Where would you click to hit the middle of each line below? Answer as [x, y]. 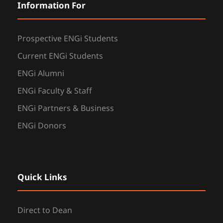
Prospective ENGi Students [68, 39]
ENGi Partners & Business [66, 109]
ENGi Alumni [41, 74]
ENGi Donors [42, 126]
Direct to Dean [45, 211]
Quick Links [42, 178]
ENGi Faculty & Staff [55, 91]
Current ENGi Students [60, 56]
